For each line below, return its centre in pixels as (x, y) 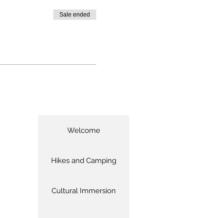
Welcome (84, 130)
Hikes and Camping (84, 161)
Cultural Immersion (84, 191)
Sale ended (74, 15)
